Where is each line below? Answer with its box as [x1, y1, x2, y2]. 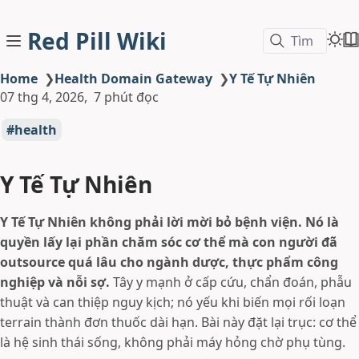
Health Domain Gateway [54, 70, 212, 87]
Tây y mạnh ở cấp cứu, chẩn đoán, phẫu [110, 273, 352, 291]
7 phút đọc [94, 88, 159, 106]
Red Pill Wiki [27, 26, 167, 56]
